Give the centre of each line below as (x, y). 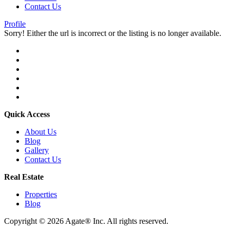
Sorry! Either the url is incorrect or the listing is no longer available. (113, 33)
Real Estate (24, 177)
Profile (15, 24)
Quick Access (27, 114)
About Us (41, 132)
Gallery (37, 150)
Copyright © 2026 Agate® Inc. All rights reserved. (86, 221)
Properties (41, 194)
